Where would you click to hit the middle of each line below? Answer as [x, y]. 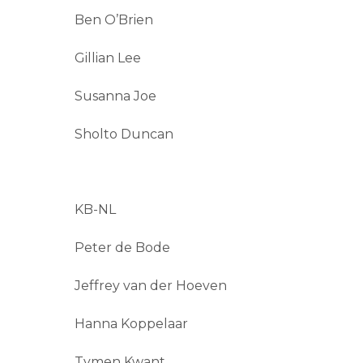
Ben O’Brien [114, 20]
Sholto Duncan [124, 134]
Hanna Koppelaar [131, 323]
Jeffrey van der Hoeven [151, 286]
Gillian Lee [108, 58]
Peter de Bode [122, 248]
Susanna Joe [115, 96]
